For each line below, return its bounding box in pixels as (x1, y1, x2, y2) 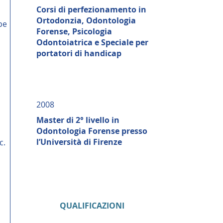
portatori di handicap (36, 48, 121, 59)
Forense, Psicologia (36, 26, 112, 37)
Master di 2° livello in (36, 114, 119, 125)
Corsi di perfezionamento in (36, 4, 146, 15)
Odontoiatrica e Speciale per (36, 37, 148, 48)
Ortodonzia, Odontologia (36, 15, 136, 26)
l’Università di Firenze (36, 136, 122, 147)
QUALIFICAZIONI (59, 200, 124, 211)
